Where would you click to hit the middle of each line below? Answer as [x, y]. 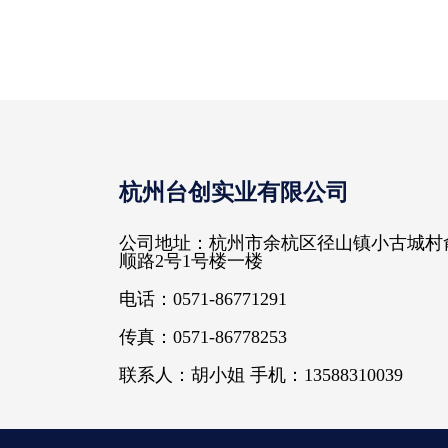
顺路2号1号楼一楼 [191, 261]
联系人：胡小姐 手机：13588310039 [261, 375]
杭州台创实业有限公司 [234, 192]
